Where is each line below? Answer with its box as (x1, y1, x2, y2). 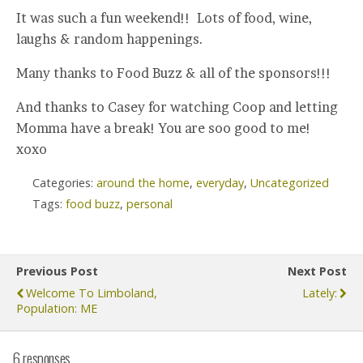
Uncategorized (250, 175, 329, 190)
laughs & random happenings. (16, 31, 203, 47)
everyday (196, 175, 244, 190)
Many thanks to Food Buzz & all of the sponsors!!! (16, 65, 331, 81)
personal (126, 196, 173, 211)
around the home (96, 175, 190, 190)
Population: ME (16, 301, 97, 316)
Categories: (32, 175, 96, 190)
